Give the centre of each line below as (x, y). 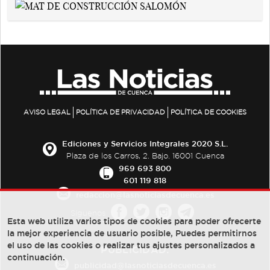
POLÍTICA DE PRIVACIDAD (121, 112)
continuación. (36, 257)
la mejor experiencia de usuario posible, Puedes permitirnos (132, 233)
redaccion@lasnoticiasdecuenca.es (145, 195)
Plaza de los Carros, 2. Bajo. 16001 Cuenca (145, 156)
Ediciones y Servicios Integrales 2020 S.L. (145, 144)
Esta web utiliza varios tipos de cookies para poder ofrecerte (134, 221)
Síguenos (88, 213)
